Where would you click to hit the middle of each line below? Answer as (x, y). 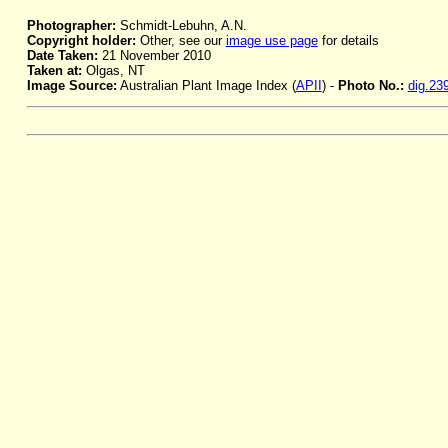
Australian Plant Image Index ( (206, 86)
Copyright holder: (81, 41)
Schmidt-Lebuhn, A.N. (181, 26)
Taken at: (54, 71)
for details (348, 41)
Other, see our (180, 41)
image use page (271, 41)
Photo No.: (372, 86)
